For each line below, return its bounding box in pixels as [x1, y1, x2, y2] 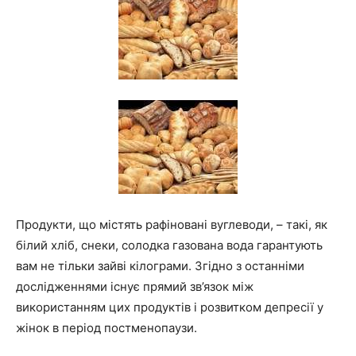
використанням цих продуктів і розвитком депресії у [16, 300, 323, 315]
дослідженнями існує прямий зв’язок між [16, 279, 253, 294]
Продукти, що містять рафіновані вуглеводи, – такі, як [16, 217, 327, 232]
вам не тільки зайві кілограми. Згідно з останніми [16, 258, 304, 273]
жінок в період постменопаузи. [16, 320, 197, 335]
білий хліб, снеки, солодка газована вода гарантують [16, 238, 323, 253]
